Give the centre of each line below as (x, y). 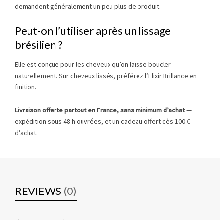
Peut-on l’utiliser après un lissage (93, 31)
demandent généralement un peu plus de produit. (88, 7)
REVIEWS (38, 191)
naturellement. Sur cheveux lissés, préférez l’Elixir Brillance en (106, 76)
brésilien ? (39, 45)
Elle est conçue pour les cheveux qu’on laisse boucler (93, 65)
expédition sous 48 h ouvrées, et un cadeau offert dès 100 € (102, 122)
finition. (26, 87)
